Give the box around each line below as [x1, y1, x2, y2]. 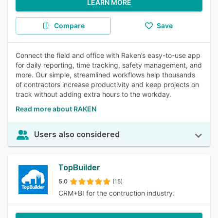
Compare [54, 21, 85, 30]
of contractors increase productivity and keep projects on [16, 80, 199, 89]
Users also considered [34, 130, 120, 139]
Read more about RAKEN [16, 105, 96, 113]
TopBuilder [58, 163, 100, 172]
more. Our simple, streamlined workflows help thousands [16, 71, 195, 79]
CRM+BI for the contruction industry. [58, 189, 175, 197]
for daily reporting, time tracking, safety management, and [16, 61, 202, 69]
